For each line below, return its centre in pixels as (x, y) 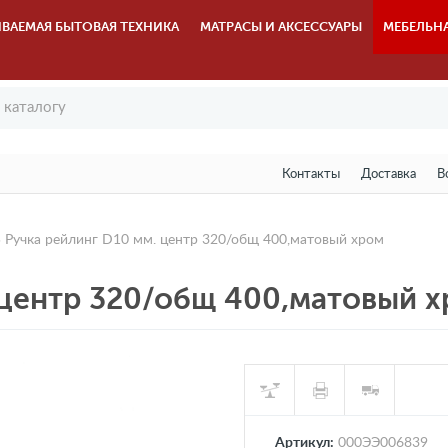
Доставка (388, 174)
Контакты (310, 174)
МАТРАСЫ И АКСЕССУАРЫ (281, 26)
